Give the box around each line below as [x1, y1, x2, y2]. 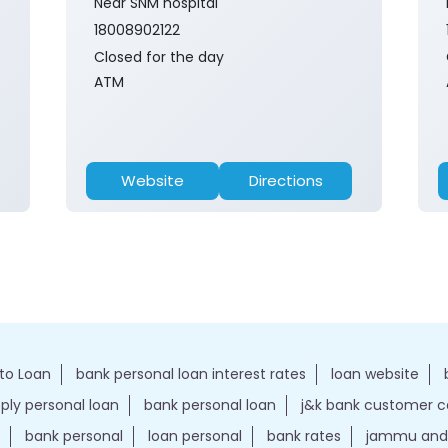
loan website [331, 364, 419, 385]
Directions [248, 170, 323, 192]
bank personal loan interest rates [76, 364, 306, 385]
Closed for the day [94, 47, 224, 68]
